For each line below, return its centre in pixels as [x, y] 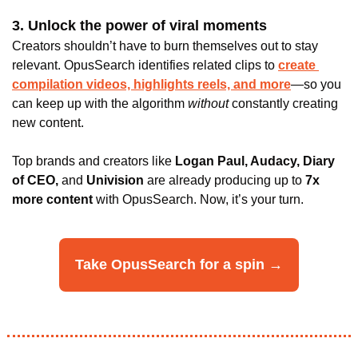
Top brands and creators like [93, 161]
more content [52, 199]
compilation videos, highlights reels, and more [151, 84]
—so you [316, 84]
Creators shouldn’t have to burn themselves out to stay [165, 46]
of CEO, [35, 180]
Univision [115, 180]
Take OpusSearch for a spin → [179, 264]
